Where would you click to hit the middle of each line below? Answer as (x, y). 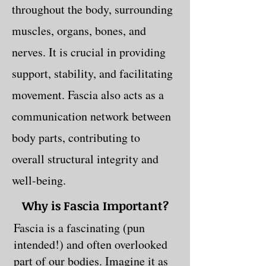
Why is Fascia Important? (95, 205)
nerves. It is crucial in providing (89, 52)
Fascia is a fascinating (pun (79, 227)
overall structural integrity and (85, 159)
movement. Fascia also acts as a (88, 94)
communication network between (91, 116)
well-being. (39, 180)
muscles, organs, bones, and (79, 30)
